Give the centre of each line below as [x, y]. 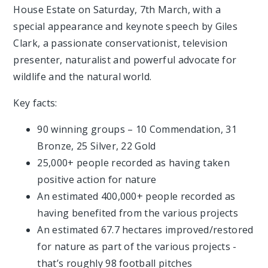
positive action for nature [97, 179]
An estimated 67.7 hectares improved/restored [145, 230]
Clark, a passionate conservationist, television [121, 43]
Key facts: [35, 103]
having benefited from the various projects [138, 213]
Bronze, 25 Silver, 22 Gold [97, 146]
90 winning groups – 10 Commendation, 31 [137, 129]
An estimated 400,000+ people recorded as [136, 196]
